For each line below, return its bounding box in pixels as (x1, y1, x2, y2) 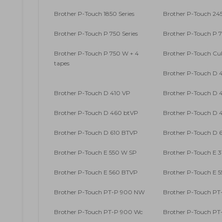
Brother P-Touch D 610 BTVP (54, 129, 138, 137)
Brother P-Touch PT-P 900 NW (54, 188, 145, 196)
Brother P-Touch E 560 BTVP (54, 168, 138, 176)
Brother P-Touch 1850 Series (54, 10, 134, 18)
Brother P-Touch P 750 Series (54, 30, 138, 38)
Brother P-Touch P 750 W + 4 (54, 50, 139, 57)
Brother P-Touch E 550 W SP (54, 149, 137, 157)
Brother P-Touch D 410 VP (54, 89, 130, 97)
